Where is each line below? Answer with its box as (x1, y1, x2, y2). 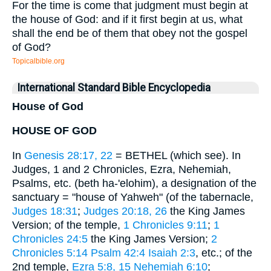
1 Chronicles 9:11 (123, 218, 207, 231)
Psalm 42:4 (91, 246, 145, 259)
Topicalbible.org (12, 56, 65, 65)
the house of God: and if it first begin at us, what (12, 13, 243, 25)
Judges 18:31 (12, 204, 77, 217)
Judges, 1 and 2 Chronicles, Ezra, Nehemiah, (12, 163, 231, 175)
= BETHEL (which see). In (113, 149, 241, 162)
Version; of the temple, (12, 218, 123, 231)
